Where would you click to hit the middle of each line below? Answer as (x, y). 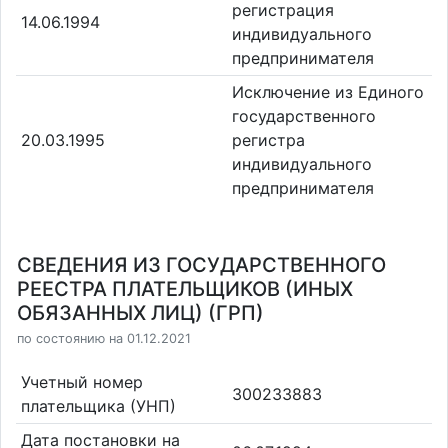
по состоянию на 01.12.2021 (104, 338)
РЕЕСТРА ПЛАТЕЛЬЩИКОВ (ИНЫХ (185, 289)
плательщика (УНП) (98, 405)
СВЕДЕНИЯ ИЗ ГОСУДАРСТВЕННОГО (201, 265)
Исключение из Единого (328, 92)
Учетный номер (81, 381)
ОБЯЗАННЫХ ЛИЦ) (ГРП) (140, 313)
